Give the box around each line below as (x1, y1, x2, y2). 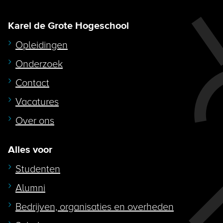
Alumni (15, 182, 45, 194)
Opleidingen (15, 39, 68, 51)
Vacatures (15, 96, 59, 108)
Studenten (15, 163, 60, 175)
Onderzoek (15, 58, 63, 70)
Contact (15, 77, 49, 89)
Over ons (15, 114, 54, 127)
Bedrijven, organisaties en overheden (15, 201, 174, 213)
